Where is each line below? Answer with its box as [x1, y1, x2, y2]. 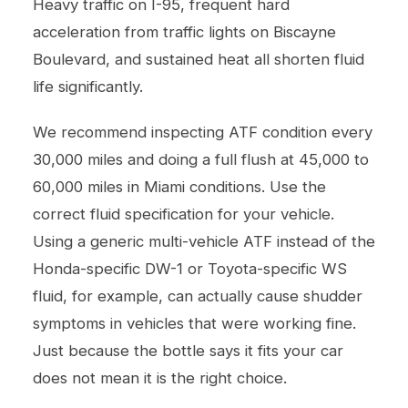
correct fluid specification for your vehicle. [33, 204, 334, 223]
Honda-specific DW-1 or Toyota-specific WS [33, 259, 347, 278]
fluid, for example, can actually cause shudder [33, 286, 362, 305]
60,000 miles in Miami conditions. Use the [33, 177, 326, 196]
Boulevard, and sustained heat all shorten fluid [33, 49, 364, 68]
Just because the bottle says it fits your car [33, 341, 343, 360]
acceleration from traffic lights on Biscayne [33, 22, 336, 41]
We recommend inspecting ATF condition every [33, 122, 372, 141]
